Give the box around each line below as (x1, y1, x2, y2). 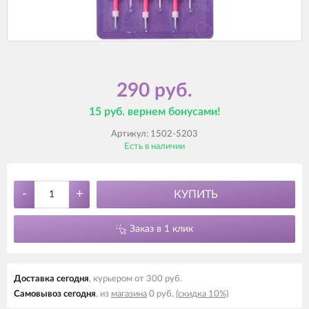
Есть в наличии (124, 142, 185, 152)
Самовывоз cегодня (14, 290, 96, 299)
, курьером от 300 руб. (89, 275, 182, 284)
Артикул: (111, 130, 150, 139)
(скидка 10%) (176, 290, 228, 299)
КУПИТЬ (174, 189, 218, 201)
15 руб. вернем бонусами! (88, 106, 221, 118)
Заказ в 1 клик (130, 223, 193, 234)
